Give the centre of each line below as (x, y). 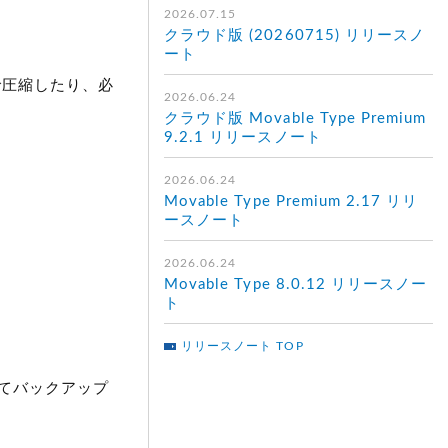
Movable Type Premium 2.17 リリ (291, 201)
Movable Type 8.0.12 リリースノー (296, 284)
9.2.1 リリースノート (243, 137)
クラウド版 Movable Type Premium (295, 118)
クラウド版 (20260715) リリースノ (295, 35)
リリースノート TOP (242, 346)
